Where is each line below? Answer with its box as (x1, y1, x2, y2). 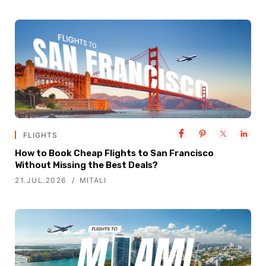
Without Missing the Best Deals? (15, 160, 158, 171)
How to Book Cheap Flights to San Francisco (15, 148, 214, 159)
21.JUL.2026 (15, 176, 66, 185)
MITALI (79, 176, 106, 185)
